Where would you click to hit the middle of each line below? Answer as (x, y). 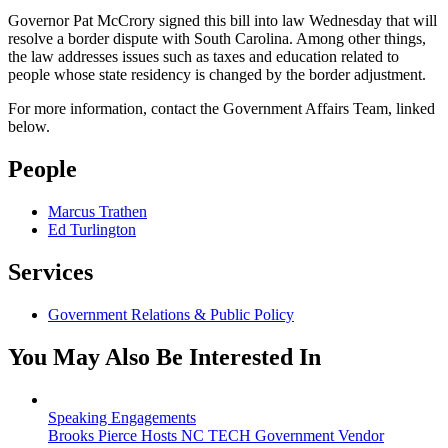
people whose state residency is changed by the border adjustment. (219, 75)
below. (29, 127)
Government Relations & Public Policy (171, 314)
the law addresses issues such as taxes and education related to (203, 57)
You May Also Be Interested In (164, 356)
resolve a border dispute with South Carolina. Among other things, (217, 39)
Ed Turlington (92, 229)
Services (50, 271)
